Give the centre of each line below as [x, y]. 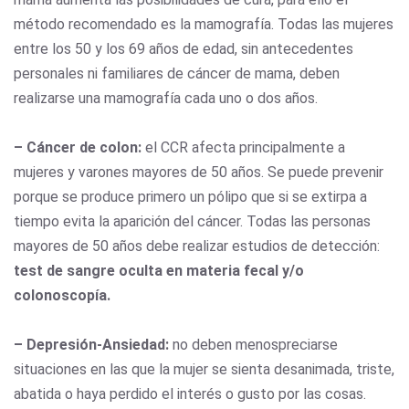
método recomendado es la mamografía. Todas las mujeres [204, 24]
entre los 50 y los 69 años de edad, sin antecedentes [184, 48]
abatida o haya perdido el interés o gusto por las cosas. [190, 393]
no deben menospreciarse [253, 344]
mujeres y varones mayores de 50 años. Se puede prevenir [199, 172]
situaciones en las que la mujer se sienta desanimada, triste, [204, 369]
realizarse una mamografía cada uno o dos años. [168, 98]
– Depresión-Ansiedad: [91, 344]
